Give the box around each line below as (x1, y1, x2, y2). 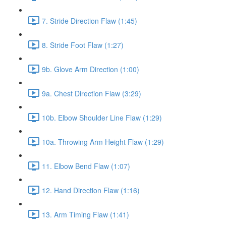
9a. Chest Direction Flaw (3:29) (42, 88, 141, 98)
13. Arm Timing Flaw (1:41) (42, 209, 129, 219)
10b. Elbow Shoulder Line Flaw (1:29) (42, 112, 162, 123)
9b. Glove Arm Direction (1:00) (42, 64, 139, 74)
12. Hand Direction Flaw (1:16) (42, 185, 140, 195)
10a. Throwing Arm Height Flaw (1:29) (42, 136, 164, 147)
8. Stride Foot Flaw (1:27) (42, 39, 124, 50)
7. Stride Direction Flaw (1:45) (42, 15, 137, 26)
